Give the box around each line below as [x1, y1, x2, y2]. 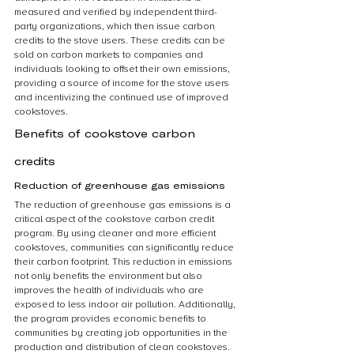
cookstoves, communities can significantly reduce [14, 242, 236, 254]
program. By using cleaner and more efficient [14, 228, 218, 239]
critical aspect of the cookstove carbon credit [14, 213, 217, 225]
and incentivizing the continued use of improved [14, 92, 231, 104]
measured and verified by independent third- [14, 6, 217, 18]
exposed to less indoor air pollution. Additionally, [14, 299, 238, 311]
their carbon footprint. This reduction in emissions [14, 256, 235, 268]
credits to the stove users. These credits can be [14, 35, 228, 47]
